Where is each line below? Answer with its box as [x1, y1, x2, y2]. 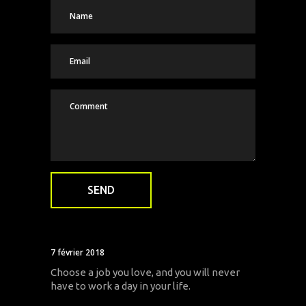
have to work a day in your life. [51, 279, 191, 292]
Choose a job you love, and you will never [51, 266, 240, 278]
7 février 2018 [51, 246, 105, 258]
